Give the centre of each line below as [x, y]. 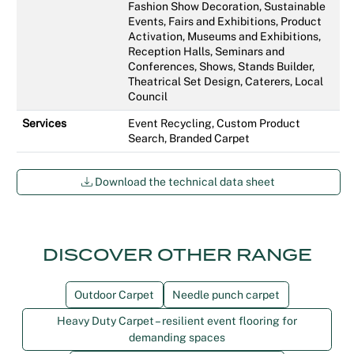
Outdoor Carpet [114, 294]
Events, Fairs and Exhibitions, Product [225, 21]
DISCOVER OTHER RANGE [177, 255]
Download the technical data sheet [184, 182]
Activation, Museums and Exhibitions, [224, 36]
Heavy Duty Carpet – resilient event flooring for [177, 321]
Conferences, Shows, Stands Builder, [221, 66]
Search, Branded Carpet [189, 138]
